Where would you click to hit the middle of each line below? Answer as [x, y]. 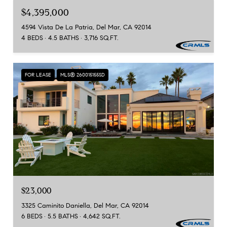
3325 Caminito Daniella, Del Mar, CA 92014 [85, 206]
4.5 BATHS [64, 38]
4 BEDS [32, 38]
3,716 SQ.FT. [101, 38]
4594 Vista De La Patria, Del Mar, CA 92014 [86, 28]
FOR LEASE [38, 75]
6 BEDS [32, 216]
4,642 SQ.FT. [102, 216]
